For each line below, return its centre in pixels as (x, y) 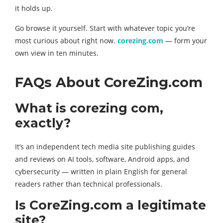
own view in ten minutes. (57, 53)
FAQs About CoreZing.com (109, 83)
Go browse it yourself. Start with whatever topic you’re (105, 28)
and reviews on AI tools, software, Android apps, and (102, 159)
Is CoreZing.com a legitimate (111, 205)
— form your (185, 41)
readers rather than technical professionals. (89, 184)
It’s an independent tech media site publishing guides (105, 147)
